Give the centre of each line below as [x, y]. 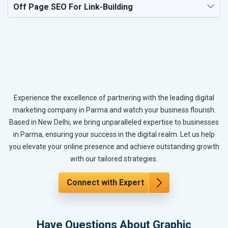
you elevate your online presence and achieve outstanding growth [114, 146]
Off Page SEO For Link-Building [73, 7]
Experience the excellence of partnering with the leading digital [114, 97]
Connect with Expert [105, 182]
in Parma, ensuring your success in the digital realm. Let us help [114, 134]
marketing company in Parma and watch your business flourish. [114, 110]
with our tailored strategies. [114, 159]
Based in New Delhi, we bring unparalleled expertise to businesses [114, 122]
